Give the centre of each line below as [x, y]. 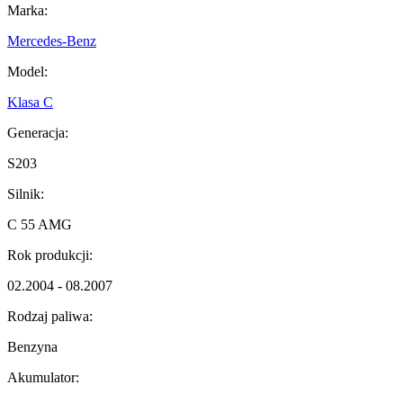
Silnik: [26, 194]
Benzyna [32, 347]
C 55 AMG [40, 225]
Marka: [27, 11]
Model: [27, 72]
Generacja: [38, 133]
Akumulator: [43, 378]
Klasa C [30, 103]
